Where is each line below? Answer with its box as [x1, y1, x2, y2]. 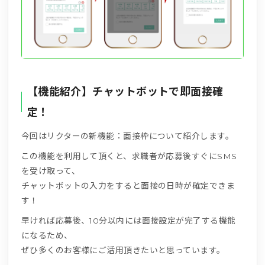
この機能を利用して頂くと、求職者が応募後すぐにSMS [21, 151, 237, 161]
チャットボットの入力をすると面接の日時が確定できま [21, 181, 235, 191]
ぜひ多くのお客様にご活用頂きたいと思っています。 [21, 245, 225, 256]
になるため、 [21, 231, 73, 241]
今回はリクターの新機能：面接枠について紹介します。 [21, 131, 234, 141]
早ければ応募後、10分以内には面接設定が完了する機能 [21, 216, 236, 226]
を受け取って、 [21, 166, 80, 176]
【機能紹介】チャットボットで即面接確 [27, 85, 224, 98]
